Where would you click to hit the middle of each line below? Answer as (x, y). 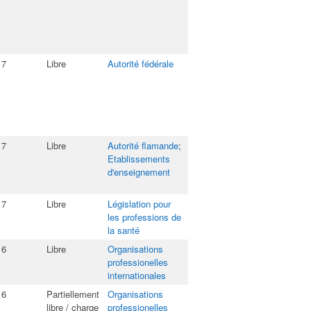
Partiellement (73, 294)
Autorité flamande (143, 145)
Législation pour (139, 204)
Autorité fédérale (141, 64)
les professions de (144, 217)
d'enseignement (139, 172)
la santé (124, 230)
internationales (137, 275)
